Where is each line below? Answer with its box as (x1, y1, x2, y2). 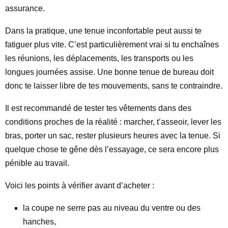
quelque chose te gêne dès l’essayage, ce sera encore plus (5, 145, 219, 154)
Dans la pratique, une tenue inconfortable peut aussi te (5, 26, 202, 35)
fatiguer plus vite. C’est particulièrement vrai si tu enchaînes (5, 40, 219, 49)
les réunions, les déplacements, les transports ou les (5, 54, 193, 63)
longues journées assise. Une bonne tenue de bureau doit (5, 68, 214, 76)
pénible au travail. (5, 159, 69, 167)
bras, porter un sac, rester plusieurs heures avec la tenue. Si (5, 131, 220, 140)
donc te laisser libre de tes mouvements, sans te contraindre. (5, 81, 222, 90)
